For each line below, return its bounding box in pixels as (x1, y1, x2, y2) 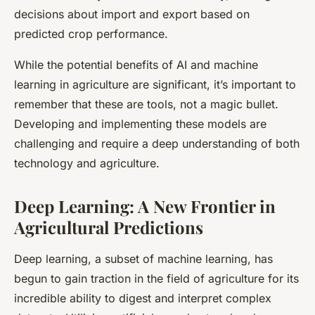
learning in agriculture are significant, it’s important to (14, 77, 296, 92)
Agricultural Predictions (14, 216, 203, 239)
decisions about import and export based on (14, 7, 250, 22)
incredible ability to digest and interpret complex (14, 291, 271, 306)
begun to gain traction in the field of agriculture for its (14, 271, 299, 286)
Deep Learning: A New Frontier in (14, 195, 276, 218)
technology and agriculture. (14, 156, 160, 171)
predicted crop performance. (14, 27, 168, 41)
